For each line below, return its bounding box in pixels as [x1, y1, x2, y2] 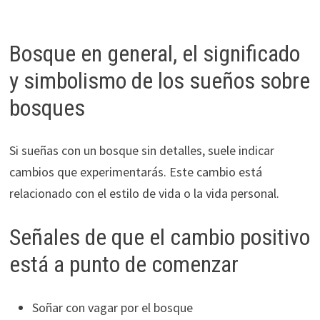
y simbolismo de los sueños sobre [9, 66, 310, 94]
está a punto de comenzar [9, 251, 239, 279]
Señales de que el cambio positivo [9, 224, 310, 251]
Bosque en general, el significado [9, 39, 300, 67]
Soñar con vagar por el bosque [31, 299, 193, 316]
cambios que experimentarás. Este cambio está [9, 164, 262, 181]
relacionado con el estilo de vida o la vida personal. [9, 185, 279, 202]
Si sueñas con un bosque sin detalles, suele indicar [9, 142, 274, 159]
